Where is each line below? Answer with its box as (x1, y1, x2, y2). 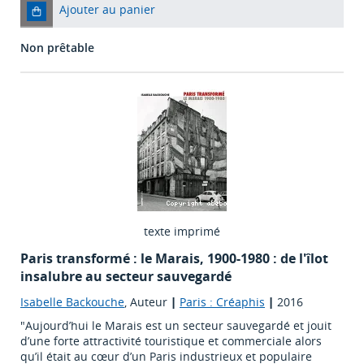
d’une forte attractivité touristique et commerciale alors (20, 333, 322, 349)
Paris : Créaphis (180, 294, 265, 310)
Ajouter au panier (59, 2, 155, 18)
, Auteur (124, 294, 171, 310)
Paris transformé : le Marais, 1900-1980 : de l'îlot (20, 249, 328, 268)
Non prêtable (20, 40, 94, 56)
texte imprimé (144, 223, 220, 240)
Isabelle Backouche (20, 294, 124, 310)
